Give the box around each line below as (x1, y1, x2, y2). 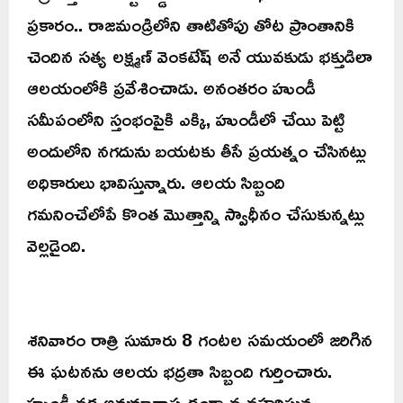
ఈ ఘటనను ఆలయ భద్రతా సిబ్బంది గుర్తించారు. (27, 352, 332, 389)
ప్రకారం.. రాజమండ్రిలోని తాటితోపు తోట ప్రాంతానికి (27, 5, 354, 42)
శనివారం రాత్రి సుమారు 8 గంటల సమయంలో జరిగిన (27, 320, 372, 357)
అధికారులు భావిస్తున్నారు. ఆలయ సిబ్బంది (27, 163, 285, 200)
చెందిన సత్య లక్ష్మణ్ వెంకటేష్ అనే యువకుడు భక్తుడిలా (27, 37, 372, 74)
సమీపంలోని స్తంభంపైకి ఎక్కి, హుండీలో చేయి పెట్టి (27, 100, 345, 137)
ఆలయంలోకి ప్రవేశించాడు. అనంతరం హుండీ (27, 68, 316, 105)
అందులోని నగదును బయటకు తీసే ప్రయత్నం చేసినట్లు (27, 131, 366, 168)
